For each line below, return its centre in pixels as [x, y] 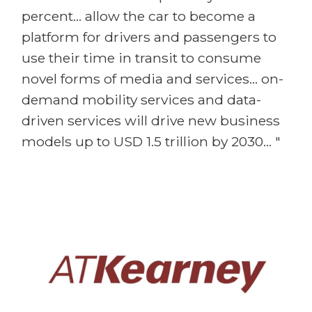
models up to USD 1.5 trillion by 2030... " [151, 141]
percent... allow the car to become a [139, 16]
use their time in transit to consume [141, 58]
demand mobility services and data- [141, 100]
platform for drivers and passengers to [149, 37]
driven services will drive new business [151, 120]
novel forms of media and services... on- [153, 79]
